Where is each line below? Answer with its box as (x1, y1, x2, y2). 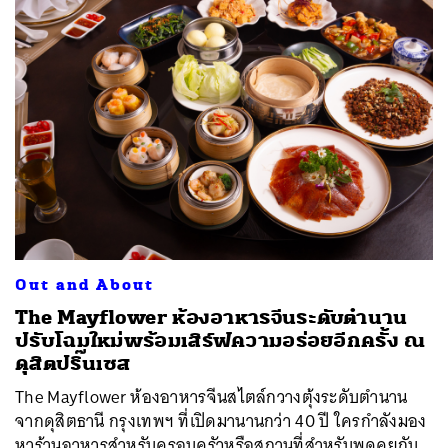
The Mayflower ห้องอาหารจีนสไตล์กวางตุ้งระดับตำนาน (15, 381, 408, 412)
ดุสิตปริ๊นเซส (15, 350, 131, 376)
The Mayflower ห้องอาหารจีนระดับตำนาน (15, 304, 408, 330)
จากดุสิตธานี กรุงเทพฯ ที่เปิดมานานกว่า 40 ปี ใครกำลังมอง (15, 405, 427, 436)
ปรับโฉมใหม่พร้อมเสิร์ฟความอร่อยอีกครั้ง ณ (15, 327, 426, 353)
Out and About (15, 274, 154, 295)
